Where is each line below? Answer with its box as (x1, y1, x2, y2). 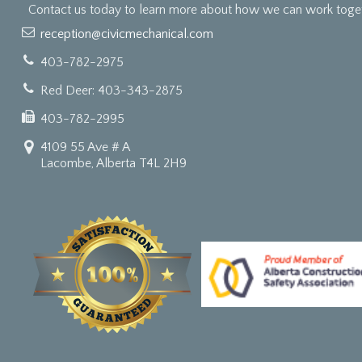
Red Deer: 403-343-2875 (40, 83, 183, 98)
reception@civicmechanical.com (40, 27, 213, 41)
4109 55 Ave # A (40, 140, 130, 154)
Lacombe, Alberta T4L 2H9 (40, 156, 187, 170)
